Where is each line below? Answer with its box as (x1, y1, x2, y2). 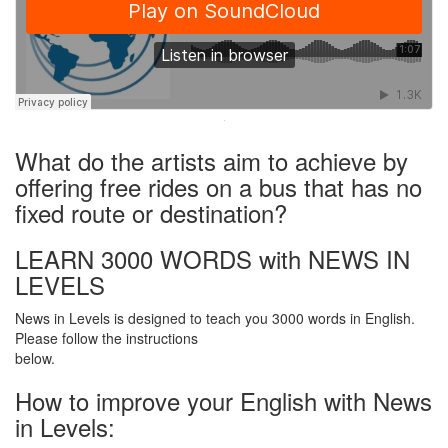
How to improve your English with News (15, 383, 432, 419)
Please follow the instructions (15, 328, 198, 349)
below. (15, 348, 55, 369)
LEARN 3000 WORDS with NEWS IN (15, 241, 410, 277)
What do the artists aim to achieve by (15, 143, 408, 179)
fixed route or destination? (15, 195, 287, 231)
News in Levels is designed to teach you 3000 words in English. (15, 308, 415, 329)
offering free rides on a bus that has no (15, 169, 422, 205)
